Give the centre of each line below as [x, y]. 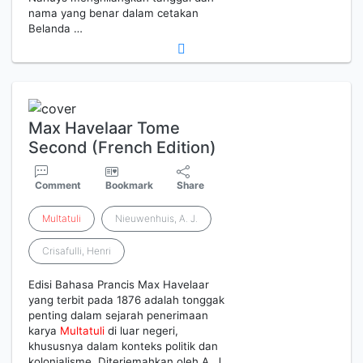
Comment [58, 186]
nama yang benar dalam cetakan [113, 13]
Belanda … [56, 28]
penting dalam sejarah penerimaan [118, 316]
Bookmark [129, 186]
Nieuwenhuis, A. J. [156, 219]
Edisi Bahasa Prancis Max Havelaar [119, 285]
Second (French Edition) [122, 148]
